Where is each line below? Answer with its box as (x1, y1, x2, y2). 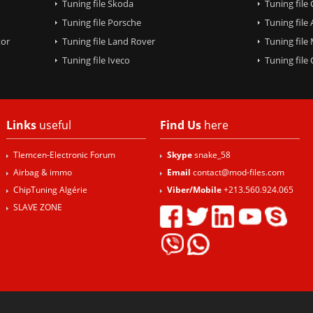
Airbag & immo (13, 166, 72, 178)
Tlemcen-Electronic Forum (13, 149, 115, 161)
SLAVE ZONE (13, 201, 62, 213)
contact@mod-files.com (193, 166, 284, 178)
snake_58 (194, 149, 231, 161)
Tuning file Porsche (61, 15, 141, 29)
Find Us (160, 117, 201, 133)
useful (36, 117, 71, 133)
